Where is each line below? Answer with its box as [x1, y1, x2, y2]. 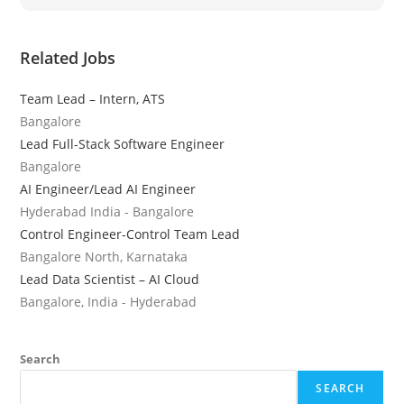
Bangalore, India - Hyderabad [20, 293, 197, 311]
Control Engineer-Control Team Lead [20, 225, 241, 243]
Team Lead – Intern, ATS [20, 90, 166, 108]
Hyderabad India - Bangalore [20, 203, 195, 221]
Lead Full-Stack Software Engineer [20, 135, 225, 153]
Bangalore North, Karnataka [20, 248, 188, 266]
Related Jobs [20, 47, 116, 69]
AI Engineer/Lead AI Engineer [20, 180, 197, 198]
